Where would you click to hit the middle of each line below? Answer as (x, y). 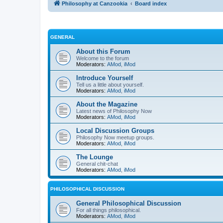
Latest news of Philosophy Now (114, 111)
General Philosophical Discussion (129, 203)
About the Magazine (107, 104)
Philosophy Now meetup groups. (115, 137)
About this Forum (103, 52)
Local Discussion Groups (115, 131)
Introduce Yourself (105, 78)
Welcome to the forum (103, 58)
